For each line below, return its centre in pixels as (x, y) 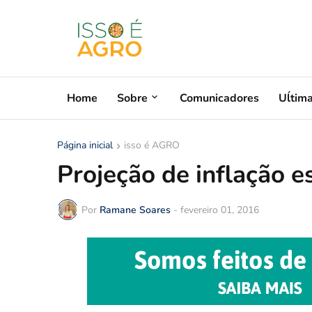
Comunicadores (219, 98)
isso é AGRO (152, 145)
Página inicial (85, 145)
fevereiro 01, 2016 (220, 210)
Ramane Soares (135, 210)
